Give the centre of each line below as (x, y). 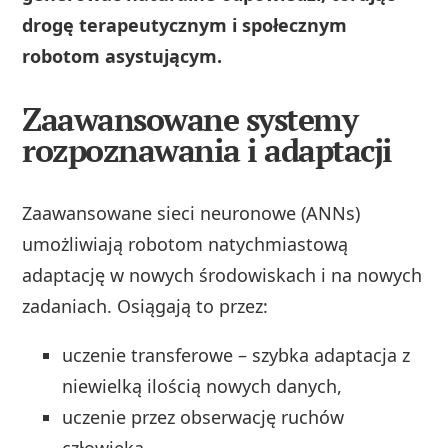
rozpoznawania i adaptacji (207, 149)
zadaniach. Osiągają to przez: (145, 305)
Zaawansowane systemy (190, 118)
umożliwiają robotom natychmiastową (185, 243)
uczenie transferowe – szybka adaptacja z (236, 354)
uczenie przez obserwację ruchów (203, 416)
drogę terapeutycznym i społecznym (185, 24)
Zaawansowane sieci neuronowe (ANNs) (191, 212)
